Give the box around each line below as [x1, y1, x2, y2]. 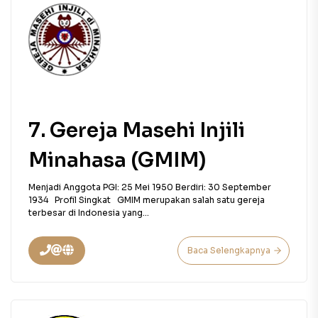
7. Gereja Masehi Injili [28, 118, 245, 143]
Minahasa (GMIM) [28, 148, 206, 172]
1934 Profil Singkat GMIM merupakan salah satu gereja [28, 194, 265, 205]
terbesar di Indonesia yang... [28, 207, 149, 218]
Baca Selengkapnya [187, 245, 270, 256]
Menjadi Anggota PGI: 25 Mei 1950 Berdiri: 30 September [28, 182, 271, 192]
